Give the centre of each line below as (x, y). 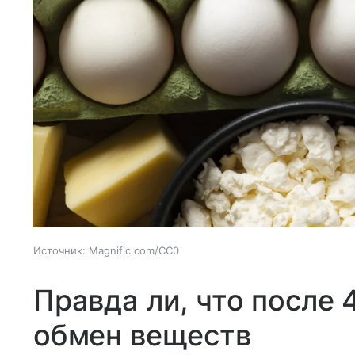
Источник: (59, 250)
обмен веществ (142, 335)
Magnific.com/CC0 (134, 250)
